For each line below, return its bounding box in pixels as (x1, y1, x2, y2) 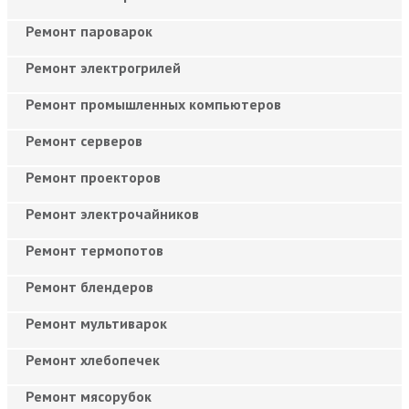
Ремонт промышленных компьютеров (26, 94, 281, 113)
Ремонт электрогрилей (26, 58, 181, 77)
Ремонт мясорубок (26, 386, 152, 405)
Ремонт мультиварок (26, 313, 167, 332)
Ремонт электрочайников (26, 204, 199, 223)
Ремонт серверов (26, 131, 142, 150)
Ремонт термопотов (26, 240, 163, 259)
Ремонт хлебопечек (26, 350, 160, 369)
